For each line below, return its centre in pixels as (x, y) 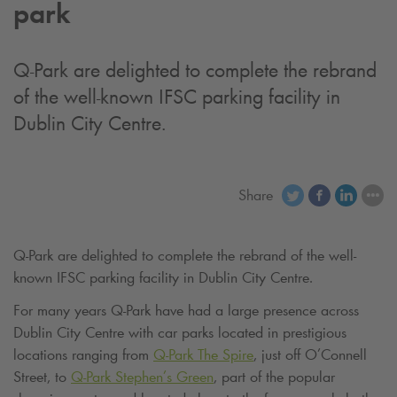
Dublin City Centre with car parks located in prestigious (180, 333)
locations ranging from (83, 355)
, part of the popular (274, 377)
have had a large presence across (255, 311)
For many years (62, 311)
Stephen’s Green (162, 377)
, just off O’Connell (310, 355)
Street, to (42, 377)
